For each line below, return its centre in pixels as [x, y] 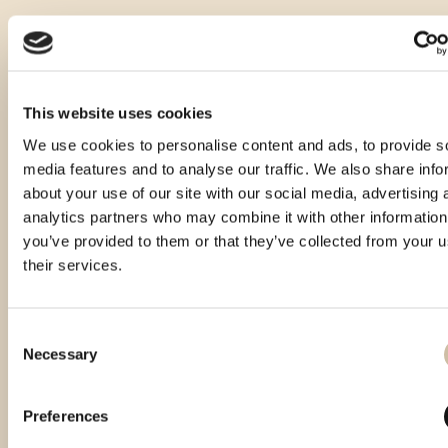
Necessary [60, 353]
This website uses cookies [118, 113]
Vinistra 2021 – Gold [84, 397]
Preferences [66, 415]
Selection [37, 357]
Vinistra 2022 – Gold [229, 397]
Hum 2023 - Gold [374, 415]
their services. [73, 264]
